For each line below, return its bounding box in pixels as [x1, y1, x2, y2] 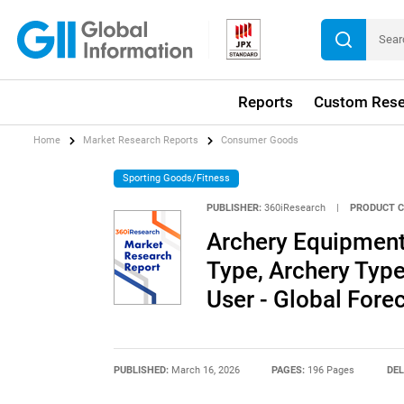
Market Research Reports [83, 134, 199, 147]
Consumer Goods [221, 134, 299, 147]
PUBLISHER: [206, 202, 262, 215]
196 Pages [308, 363, 355, 376]
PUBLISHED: [113, 363, 171, 376]
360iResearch [263, 202, 326, 215]
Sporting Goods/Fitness [123, 171, 231, 184]
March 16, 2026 [170, 363, 240, 376]
